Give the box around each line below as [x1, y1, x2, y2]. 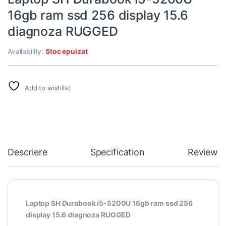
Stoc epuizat [45, 47, 88, 56]
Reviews [187, 147, 222, 158]
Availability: [8, 47, 46, 56]
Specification [90, 147, 145, 158]
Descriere [8, 147, 47, 158]
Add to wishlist [24, 84, 71, 92]
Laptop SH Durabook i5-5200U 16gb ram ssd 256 [26, 199, 193, 208]
